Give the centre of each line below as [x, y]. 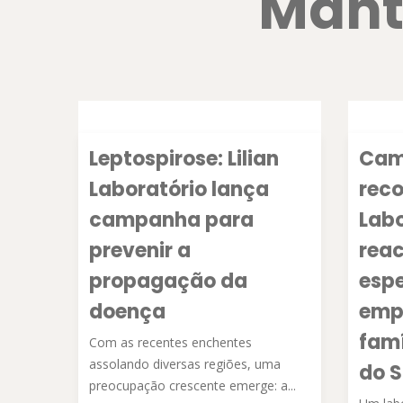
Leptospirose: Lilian [184, 159]
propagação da [168, 281]
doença [127, 312]
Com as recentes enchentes [170, 342]
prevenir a [140, 251]
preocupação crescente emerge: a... [193, 385]
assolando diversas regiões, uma [185, 364]
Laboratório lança [179, 189]
